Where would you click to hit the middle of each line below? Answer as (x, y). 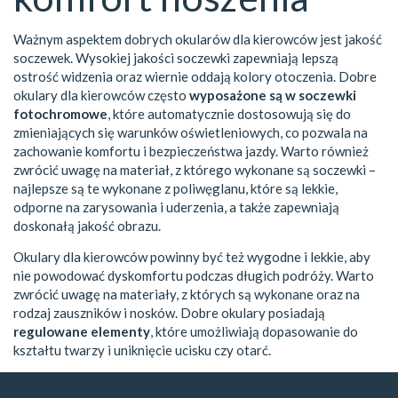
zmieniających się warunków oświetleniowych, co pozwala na (191, 133)
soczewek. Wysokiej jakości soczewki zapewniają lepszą (176, 58)
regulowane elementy (82, 332)
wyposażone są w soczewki (273, 96)
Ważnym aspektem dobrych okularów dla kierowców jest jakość (198, 40)
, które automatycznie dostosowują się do (229, 114)
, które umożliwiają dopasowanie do (254, 332)
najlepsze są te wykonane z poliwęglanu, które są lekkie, (175, 189)
